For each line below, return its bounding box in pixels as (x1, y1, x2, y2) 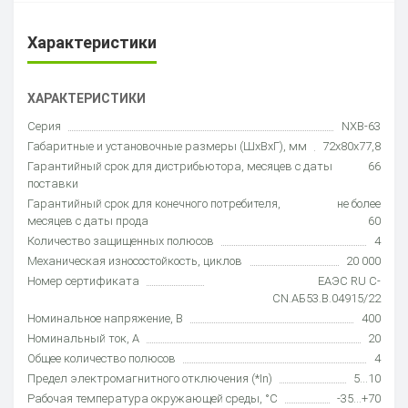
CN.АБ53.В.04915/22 (272, 291, 381, 305)
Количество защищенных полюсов (27, 233, 214, 248)
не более (337, 196, 381, 210)
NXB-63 (342, 118, 381, 133)
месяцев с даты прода (27, 213, 148, 228)
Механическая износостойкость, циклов (27, 253, 242, 268)
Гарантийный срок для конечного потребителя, (27, 196, 280, 210)
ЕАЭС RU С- (318, 273, 381, 288)
